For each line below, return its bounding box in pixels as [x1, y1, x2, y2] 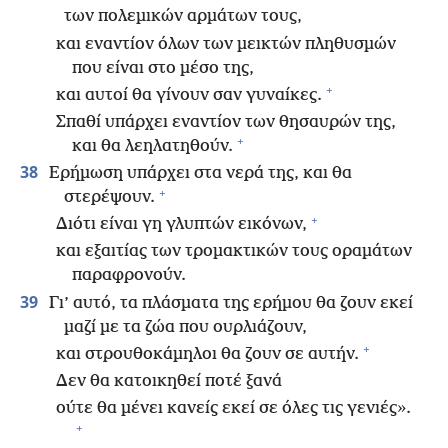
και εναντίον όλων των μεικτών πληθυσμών [56, 34, 396, 54]
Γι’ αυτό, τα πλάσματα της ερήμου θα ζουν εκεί [45, 293, 413, 313]
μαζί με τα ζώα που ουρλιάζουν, [64, 317, 307, 337]
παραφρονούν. [72, 266, 186, 286]
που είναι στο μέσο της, [72, 58, 254, 78]
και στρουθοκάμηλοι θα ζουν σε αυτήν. [56, 344, 359, 364]
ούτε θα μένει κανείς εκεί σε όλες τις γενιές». [56, 399, 411, 419]
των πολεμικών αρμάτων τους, [64, 7, 302, 27]
